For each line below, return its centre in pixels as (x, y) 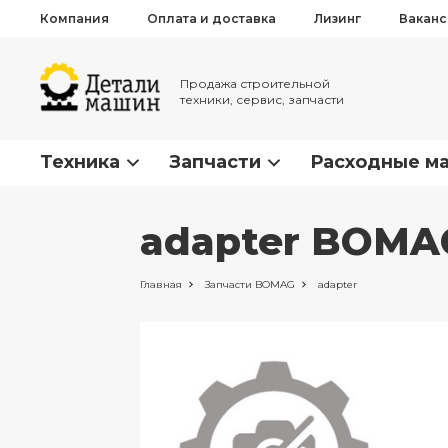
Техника (80, 161)
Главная (160, 284)
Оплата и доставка (211, 18)
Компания (74, 18)
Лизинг (337, 18)
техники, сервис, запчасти (262, 99)
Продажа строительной (255, 83)
